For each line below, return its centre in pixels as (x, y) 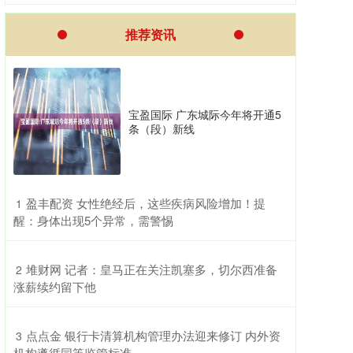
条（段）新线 (162, 128)
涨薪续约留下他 (55, 286)
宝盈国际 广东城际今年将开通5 (205, 114)
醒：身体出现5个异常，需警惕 (93, 220)
